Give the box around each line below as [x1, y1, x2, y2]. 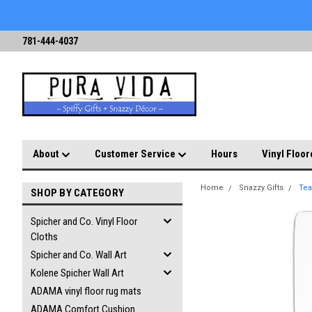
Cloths [31, 231, 58, 243]
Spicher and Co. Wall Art [31, 249, 127, 261]
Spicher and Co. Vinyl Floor [31, 215, 137, 228]
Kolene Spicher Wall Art [31, 267, 124, 279]
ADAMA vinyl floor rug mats [31, 285, 141, 297]
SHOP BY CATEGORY [31, 187, 124, 199]
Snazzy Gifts [239, 183, 283, 192]
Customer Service [95, 148, 178, 160]
